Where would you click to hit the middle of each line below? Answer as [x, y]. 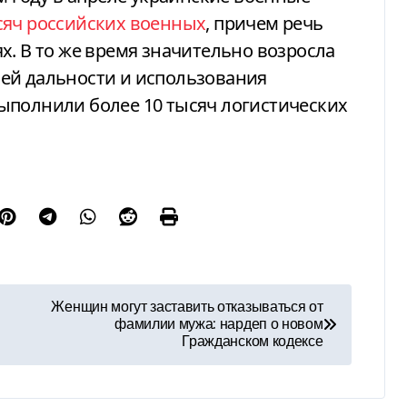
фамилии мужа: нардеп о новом [219, 324]
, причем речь [264, 23]
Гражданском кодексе [253, 342]
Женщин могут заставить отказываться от [187, 307]
